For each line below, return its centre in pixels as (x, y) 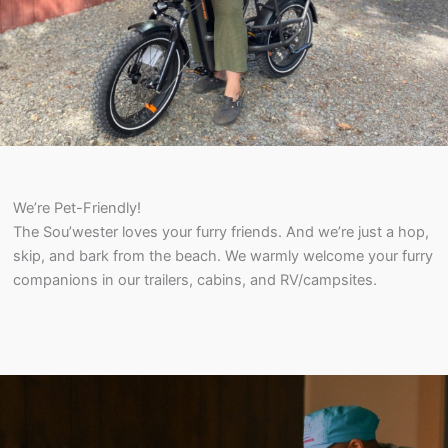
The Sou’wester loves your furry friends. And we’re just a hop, (221, 232)
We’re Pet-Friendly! (77, 208)
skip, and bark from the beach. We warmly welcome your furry (223, 256)
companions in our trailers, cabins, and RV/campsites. (195, 280)
